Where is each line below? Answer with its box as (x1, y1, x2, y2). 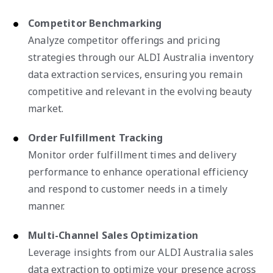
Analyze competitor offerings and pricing (28, 33, 221, 47)
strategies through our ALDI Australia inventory (28, 50, 254, 64)
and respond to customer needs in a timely (28, 182, 228, 196)
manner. (28, 199, 65, 213)
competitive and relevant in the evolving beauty (28, 84, 252, 98)
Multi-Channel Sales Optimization (28, 228, 199, 242)
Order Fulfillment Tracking (28, 130, 163, 144)
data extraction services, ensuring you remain (28, 67, 243, 81)
